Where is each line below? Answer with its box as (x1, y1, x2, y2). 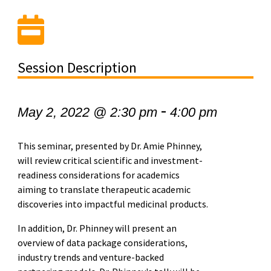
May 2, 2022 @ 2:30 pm (17, 105, 157, 120)
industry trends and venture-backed (17, 251, 164, 264)
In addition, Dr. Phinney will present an (17, 222, 177, 235)
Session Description (17, 58, 137, 77)
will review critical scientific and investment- (17, 154, 203, 167)
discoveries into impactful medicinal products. (17, 198, 208, 211)
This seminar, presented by (17, 140, 131, 152)
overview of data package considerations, (17, 237, 188, 249)
